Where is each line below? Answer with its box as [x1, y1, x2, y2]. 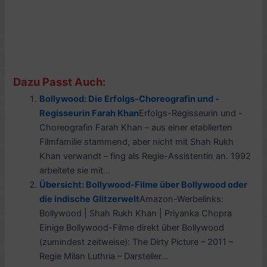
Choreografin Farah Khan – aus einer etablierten [39, 122, 233, 133]
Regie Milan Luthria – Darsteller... [39, 250, 169, 262]
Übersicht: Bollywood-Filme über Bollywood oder [39, 179, 248, 190]
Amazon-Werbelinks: [139, 193, 224, 204]
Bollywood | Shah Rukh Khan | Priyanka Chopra [39, 207, 232, 219]
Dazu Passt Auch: [13, 74, 106, 88]
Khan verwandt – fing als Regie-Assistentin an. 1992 [39, 150, 252, 162]
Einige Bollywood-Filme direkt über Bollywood [39, 222, 225, 233]
